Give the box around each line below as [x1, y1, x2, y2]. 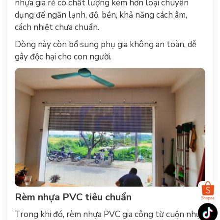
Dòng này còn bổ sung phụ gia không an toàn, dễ [15, 38, 196, 50]
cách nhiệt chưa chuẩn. [15, 21, 99, 33]
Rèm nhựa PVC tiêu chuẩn [15, 191, 132, 204]
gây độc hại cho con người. [15, 51, 111, 62]
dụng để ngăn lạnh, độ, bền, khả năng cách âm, [15, 9, 187, 21]
